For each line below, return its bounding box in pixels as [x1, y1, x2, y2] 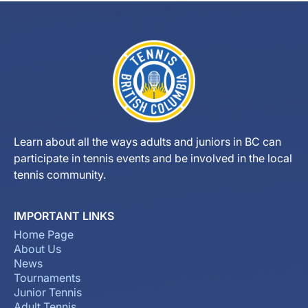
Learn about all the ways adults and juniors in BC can [14, 135, 281, 148]
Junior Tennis [14, 285, 82, 299]
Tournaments [14, 271, 80, 285]
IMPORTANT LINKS [14, 209, 114, 223]
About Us [14, 242, 61, 256]
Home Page [14, 228, 74, 241]
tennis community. [14, 168, 106, 181]
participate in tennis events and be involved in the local [14, 151, 292, 165]
